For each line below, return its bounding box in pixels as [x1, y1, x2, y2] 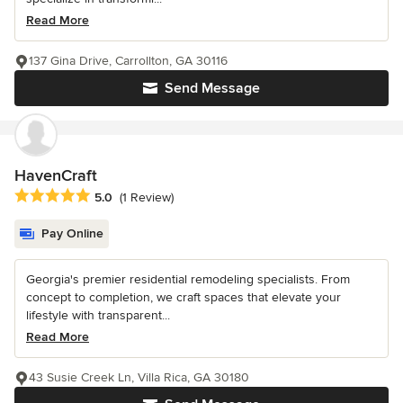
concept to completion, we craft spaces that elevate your [26, 289, 341, 305]
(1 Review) [120, 189, 174, 205]
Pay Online [41, 225, 103, 241]
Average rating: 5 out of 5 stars [13, 186, 206, 205]
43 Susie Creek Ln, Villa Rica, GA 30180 [29, 369, 249, 385]
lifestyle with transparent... [26, 307, 170, 323]
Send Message [165, 78, 260, 97]
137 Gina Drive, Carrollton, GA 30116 [29, 52, 228, 68]
